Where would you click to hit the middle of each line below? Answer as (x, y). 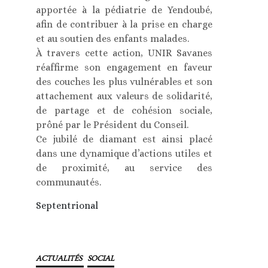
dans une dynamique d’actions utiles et (124, 154)
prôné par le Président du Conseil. (112, 125)
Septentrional (67, 206)
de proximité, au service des (124, 168)
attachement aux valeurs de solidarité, (124, 96)
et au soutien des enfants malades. (113, 39)
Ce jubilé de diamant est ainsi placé (124, 139)
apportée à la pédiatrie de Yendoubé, (124, 10)
